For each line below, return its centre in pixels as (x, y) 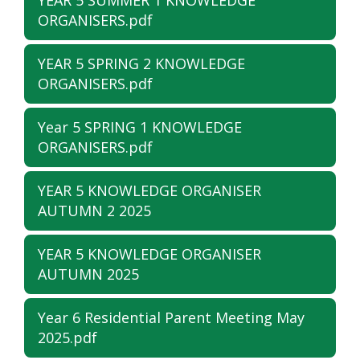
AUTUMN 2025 (88, 274)
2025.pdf (67, 338)
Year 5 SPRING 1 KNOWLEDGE (140, 127)
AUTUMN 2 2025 (94, 211)
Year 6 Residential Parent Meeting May (171, 318)
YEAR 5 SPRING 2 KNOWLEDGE (141, 64)
